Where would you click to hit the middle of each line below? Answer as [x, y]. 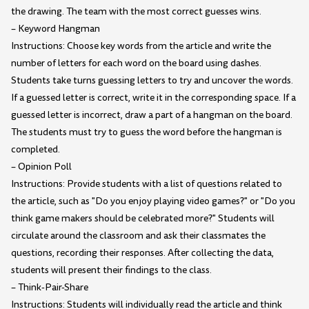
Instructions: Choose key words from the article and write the [141, 46]
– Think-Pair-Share [50, 288]
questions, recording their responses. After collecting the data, [142, 253]
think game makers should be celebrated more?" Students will [143, 219]
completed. [36, 150]
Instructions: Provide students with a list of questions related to [147, 184]
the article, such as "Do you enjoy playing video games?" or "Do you [153, 201]
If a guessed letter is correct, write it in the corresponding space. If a [153, 98]
